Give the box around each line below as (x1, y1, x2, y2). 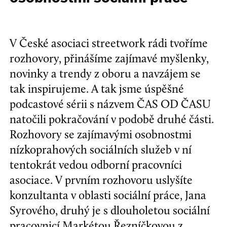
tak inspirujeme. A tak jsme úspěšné (10, 81, 184, 96)
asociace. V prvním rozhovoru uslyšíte (10, 172, 193, 187)
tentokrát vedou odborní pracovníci (10, 157, 182, 172)
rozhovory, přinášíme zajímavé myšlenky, (10, 51, 209, 65)
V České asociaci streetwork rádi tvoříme (10, 35, 208, 50)
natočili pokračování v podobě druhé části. (10, 111, 214, 126)
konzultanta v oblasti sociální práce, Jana (10, 187, 207, 202)
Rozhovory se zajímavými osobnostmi (10, 127, 192, 141)
